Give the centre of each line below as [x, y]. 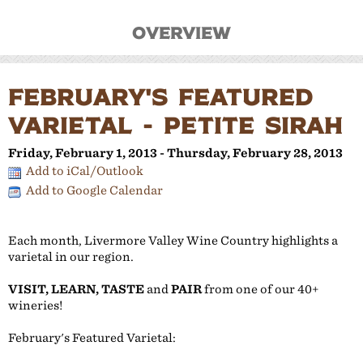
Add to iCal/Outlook [85, 171]
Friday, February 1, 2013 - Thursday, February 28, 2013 [175, 153]
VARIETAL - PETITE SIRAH [175, 125]
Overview [181, 32]
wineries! [35, 305]
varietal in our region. [71, 257]
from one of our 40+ [261, 289]
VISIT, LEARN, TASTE [76, 289]
